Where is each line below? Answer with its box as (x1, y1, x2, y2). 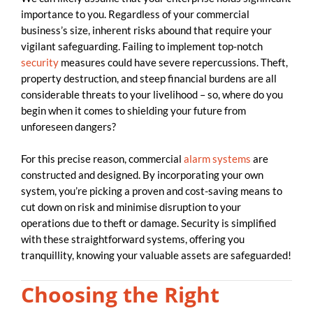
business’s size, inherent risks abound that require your (21, 23, 272, 36)
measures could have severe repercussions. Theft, (59, 55, 288, 68)
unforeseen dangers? (21, 119, 116, 133)
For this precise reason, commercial (21, 152, 184, 166)
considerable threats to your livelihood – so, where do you (21, 87, 283, 101)
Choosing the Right (21, 279, 219, 309)
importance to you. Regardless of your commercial (21, 7, 249, 20)
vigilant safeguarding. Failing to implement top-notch (21, 39, 263, 52)
